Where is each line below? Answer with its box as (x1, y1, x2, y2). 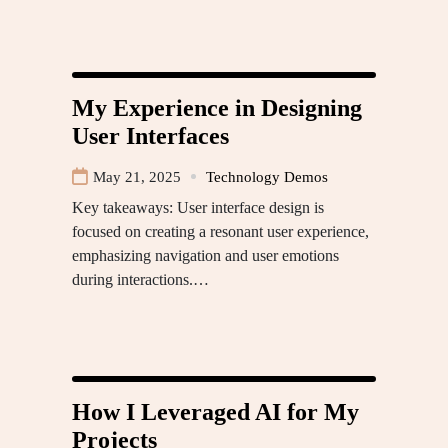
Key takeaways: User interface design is (72, 198, 324, 216)
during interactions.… (72, 270, 209, 288)
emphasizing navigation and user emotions (72, 246, 339, 264)
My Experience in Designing (72, 94, 362, 121)
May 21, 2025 (93, 168, 181, 185)
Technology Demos (206, 168, 328, 185)
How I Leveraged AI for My (72, 398, 359, 425)
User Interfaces (72, 122, 229, 149)
